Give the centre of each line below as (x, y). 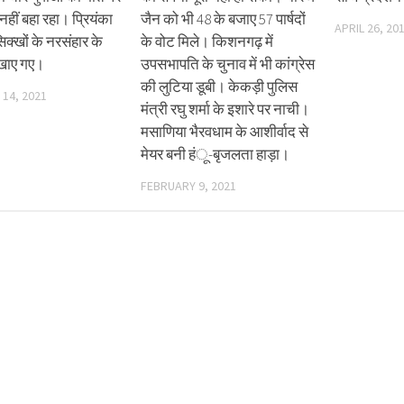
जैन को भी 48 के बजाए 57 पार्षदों (224, 19)
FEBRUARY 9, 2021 (189, 186)
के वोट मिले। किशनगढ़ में (207, 42)
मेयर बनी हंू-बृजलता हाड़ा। (216, 155)
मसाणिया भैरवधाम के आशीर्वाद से (225, 132)
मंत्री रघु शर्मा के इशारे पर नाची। (225, 110)
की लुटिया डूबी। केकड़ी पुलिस (220, 87)
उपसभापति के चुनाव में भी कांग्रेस (228, 64)
